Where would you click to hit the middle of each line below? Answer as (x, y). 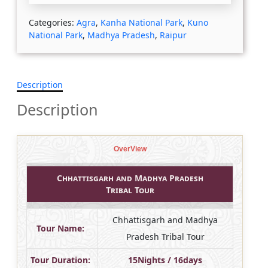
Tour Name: (60, 228)
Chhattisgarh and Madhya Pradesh (130, 178)
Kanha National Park (141, 22)
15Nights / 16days (165, 260)
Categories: (53, 22)
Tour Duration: (60, 260)
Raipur (173, 35)
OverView (130, 149)
